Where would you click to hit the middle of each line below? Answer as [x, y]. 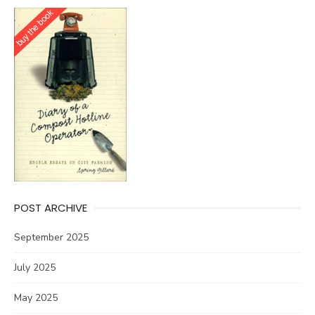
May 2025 [36, 298]
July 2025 [35, 268]
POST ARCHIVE [51, 208]
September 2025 [51, 237]
